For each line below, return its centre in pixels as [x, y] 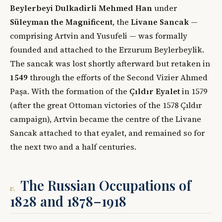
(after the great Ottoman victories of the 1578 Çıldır [106, 105]
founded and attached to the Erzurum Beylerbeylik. [107, 49]
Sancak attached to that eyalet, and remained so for [107, 133]
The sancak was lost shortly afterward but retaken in [110, 63]
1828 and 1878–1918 [68, 201]
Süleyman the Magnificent [61, 22]
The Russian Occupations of [106, 185]
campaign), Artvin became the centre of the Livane [106, 119]
